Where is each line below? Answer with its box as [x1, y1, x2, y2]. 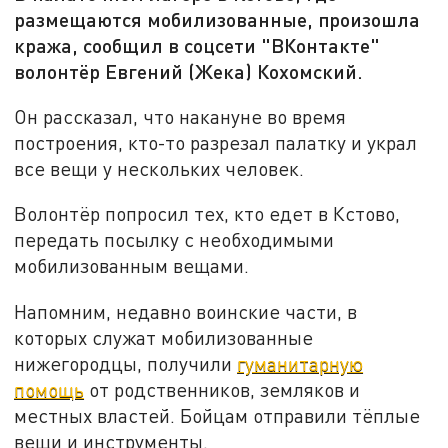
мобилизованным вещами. [14, 254, 250, 278]
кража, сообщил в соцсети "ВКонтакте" [14, 33, 381, 58]
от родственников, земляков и [84, 378, 361, 402]
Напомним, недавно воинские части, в [14, 300, 358, 324]
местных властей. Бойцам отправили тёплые [14, 404, 421, 428]
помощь [14, 378, 85, 402]
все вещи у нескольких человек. [14, 156, 310, 180]
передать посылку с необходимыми [14, 228, 335, 252]
